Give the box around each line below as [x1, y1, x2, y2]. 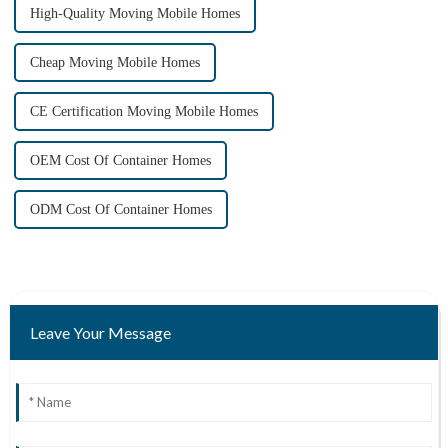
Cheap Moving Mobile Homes [29, 55, 200, 71]
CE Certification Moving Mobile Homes [29, 104, 258, 120]
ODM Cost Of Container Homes [29, 202, 212, 218]
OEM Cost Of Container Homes [29, 153, 211, 169]
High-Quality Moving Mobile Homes [29, 6, 240, 22]
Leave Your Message [29, 323, 171, 343]
